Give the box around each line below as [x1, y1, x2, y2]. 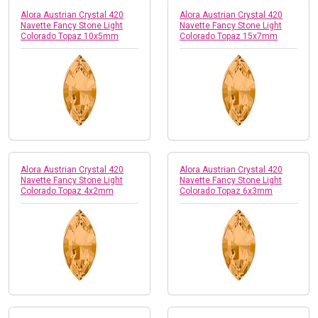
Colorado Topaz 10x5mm [21, 31, 119, 41]
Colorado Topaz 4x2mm [21, 185, 114, 196]
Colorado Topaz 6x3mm [180, 185, 273, 196]
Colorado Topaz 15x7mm [180, 31, 278, 41]
